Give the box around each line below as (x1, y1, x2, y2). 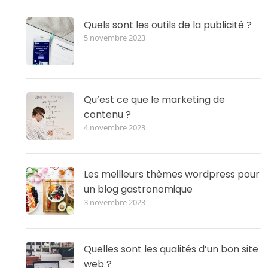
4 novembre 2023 (84, 121, 145, 133)
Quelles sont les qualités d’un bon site (84, 242, 258, 256)
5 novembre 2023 (84, 32, 145, 43)
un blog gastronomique (84, 182, 193, 196)
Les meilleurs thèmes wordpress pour (84, 167, 260, 181)
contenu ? (84, 107, 131, 121)
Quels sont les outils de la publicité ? (84, 17, 252, 32)
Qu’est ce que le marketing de (84, 92, 225, 106)
